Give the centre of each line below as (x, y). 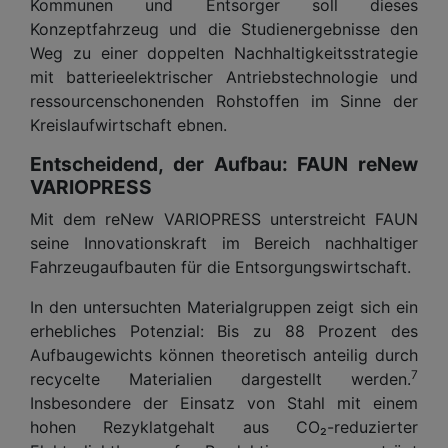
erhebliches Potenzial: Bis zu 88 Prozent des (224, 330)
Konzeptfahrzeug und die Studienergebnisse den (224, 28)
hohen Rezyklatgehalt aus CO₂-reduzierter (224, 426)
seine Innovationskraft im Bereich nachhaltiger (224, 242)
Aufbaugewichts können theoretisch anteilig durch (224, 354)
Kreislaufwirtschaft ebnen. (128, 124)
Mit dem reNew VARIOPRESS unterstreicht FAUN (224, 218)
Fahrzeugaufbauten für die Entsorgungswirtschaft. (220, 266)
